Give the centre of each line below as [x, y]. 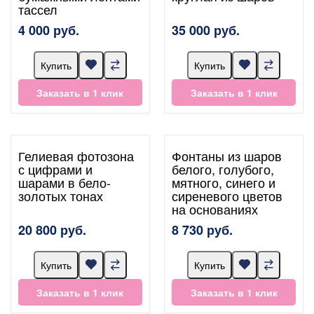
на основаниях [215, 209]
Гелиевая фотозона [76, 155]
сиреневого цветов [227, 195]
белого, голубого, [223, 169]
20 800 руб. [52, 230]
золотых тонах [61, 195]
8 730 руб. [203, 230]
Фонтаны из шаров [227, 155]
